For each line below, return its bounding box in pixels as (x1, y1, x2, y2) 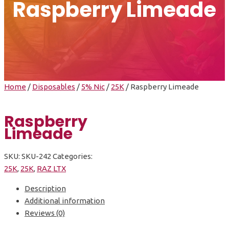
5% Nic (81, 82, 105, 91)
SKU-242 (21, 151, 51, 161)
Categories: (53, 151, 93, 161)
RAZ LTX (37, 164, 66, 173)
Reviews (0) (25, 208, 65, 217)
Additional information (25, 196, 105, 205)
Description (25, 184, 66, 193)
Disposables (32, 82, 75, 91)
